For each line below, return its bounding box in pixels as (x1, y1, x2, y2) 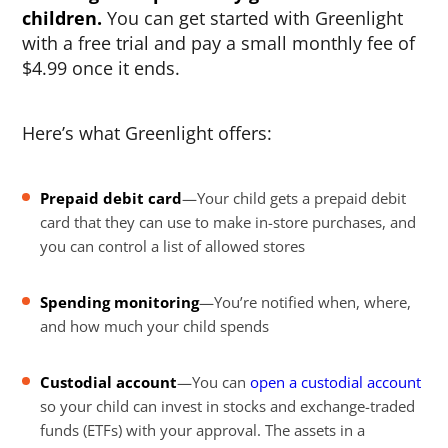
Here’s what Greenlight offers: (22, 121, 273, 145)
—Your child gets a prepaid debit (182, 188, 407, 208)
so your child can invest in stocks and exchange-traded (40, 396, 416, 416)
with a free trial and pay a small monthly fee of (22, 31, 416, 55)
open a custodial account (250, 372, 422, 392)
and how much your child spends (40, 316, 270, 336)
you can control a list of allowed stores (40, 236, 310, 256)
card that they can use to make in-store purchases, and (40, 212, 417, 232)
